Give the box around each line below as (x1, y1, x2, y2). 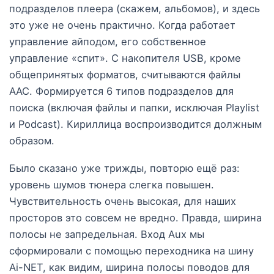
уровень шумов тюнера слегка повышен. (9, 179, 214, 191)
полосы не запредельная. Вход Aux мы (9, 228, 204, 241)
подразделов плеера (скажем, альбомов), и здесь (9, 2, 260, 15)
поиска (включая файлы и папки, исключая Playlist (9, 102, 259, 114)
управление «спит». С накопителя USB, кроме (9, 52, 241, 65)
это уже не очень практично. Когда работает (9, 19, 235, 32)
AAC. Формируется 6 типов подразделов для (9, 85, 234, 98)
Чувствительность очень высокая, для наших (9, 195, 236, 208)
